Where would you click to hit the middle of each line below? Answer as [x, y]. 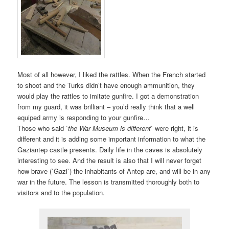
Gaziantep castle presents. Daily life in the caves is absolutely [110, 149]
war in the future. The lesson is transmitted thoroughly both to [109, 181]
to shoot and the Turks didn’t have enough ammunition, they [106, 85]
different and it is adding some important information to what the [112, 139]
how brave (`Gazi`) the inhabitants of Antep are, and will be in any [114, 171]
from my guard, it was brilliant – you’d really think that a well [106, 106]
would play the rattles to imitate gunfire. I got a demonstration [108, 96]
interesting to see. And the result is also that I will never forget [110, 160]
